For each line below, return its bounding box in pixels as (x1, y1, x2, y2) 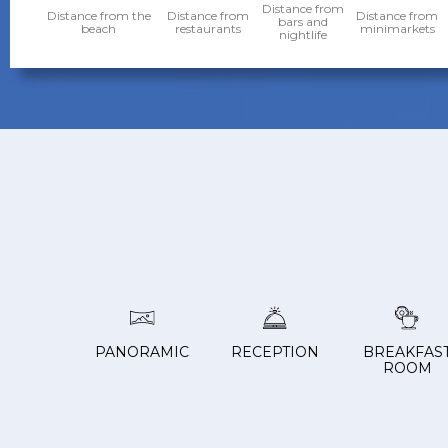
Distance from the (46, 7, 151, 23)
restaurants (174, 20, 241, 36)
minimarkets (359, 20, 435, 36)
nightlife (278, 27, 327, 43)
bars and (277, 14, 328, 30)
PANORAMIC (95, 343, 190, 362)
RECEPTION (230, 343, 319, 362)
